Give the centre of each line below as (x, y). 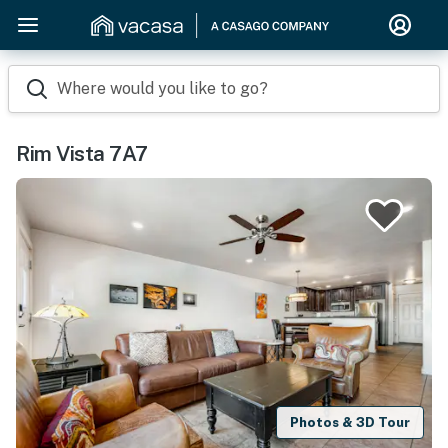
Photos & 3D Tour (350, 422)
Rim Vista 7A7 (82, 153)
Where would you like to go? (162, 88)
